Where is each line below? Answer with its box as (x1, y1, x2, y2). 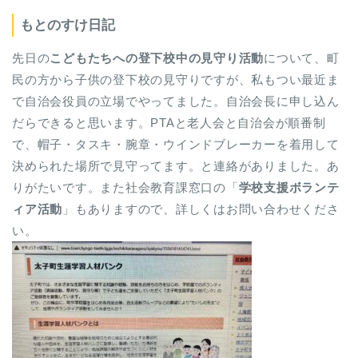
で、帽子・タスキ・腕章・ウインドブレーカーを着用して (12, 137, 340, 151)
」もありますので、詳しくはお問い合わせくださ (62, 201, 340, 216)
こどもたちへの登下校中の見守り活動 (50, 50, 265, 65)
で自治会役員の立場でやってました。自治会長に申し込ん (12, 93, 340, 108)
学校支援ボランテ (238, 180, 340, 194)
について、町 (264, 50, 340, 65)
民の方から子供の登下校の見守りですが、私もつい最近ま (12, 72, 340, 86)
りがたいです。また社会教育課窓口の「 (12, 180, 239, 194)
